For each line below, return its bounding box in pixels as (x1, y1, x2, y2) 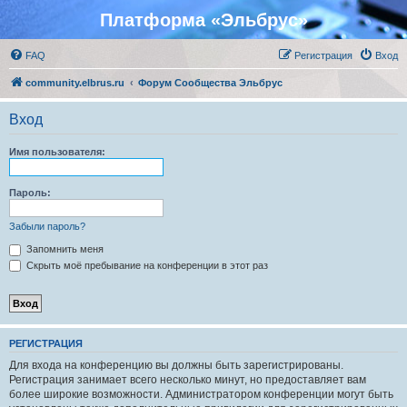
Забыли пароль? (9, 221, 85, 232)
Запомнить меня (24, 243, 104, 254)
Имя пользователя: (9, 146, 105, 157)
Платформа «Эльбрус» (99, 10, 308, 30)
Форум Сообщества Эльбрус (138, 77, 283, 88)
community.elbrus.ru (25, 77, 124, 88)
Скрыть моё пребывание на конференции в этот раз (24, 259, 268, 271)
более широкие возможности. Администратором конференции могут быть (9, 387, 393, 401)
